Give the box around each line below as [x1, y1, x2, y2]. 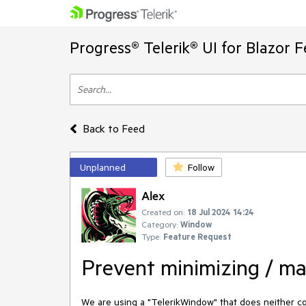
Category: [141, 219, 178, 229]
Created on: [141, 206, 184, 217]
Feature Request [163, 231, 232, 242]
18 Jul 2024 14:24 [187, 206, 254, 217]
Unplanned [80, 161, 126, 173]
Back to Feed [82, 122, 145, 135]
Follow [188, 161, 214, 173]
